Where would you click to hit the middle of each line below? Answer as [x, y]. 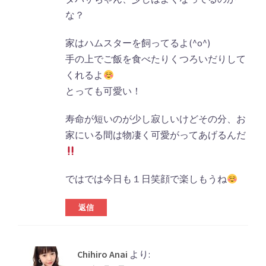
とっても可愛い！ [103, 91]
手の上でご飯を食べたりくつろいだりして [156, 59]
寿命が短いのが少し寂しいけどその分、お [156, 119]
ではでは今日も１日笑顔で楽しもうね [146, 179]
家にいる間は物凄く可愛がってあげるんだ [156, 135]
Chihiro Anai [102, 254]
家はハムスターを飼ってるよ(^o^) [138, 43]
